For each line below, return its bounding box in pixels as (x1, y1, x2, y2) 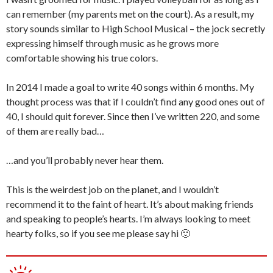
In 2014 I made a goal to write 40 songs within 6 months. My (6, 81, 254, 93)
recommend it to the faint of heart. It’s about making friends (6, 198, 253, 210)
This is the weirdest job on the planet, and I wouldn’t (6, 183, 219, 195)
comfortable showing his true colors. (6, 52, 158, 63)
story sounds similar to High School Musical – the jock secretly (6, 23, 265, 34)
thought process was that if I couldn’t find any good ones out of (6, 96, 265, 107)
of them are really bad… (6, 125, 104, 136)
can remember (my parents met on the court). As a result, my (6, 8, 254, 19)
